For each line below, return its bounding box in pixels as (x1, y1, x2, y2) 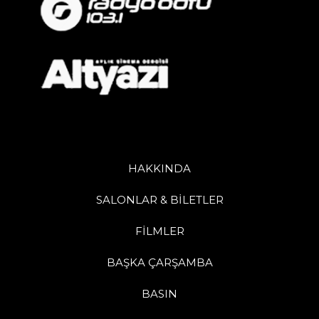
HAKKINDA (128, 162, 191, 176)
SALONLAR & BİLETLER (95, 193, 224, 207)
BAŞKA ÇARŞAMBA (106, 256, 213, 270)
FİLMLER (135, 224, 184, 239)
